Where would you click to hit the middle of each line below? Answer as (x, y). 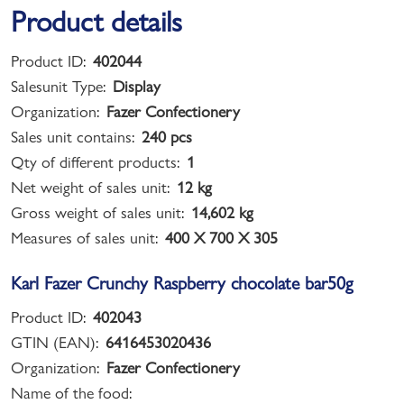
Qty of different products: (95, 161)
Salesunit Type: (58, 86)
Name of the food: (71, 392)
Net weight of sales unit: (90, 187)
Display (137, 86)
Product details (96, 21)
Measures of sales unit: (84, 237)
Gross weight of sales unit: (97, 212)
